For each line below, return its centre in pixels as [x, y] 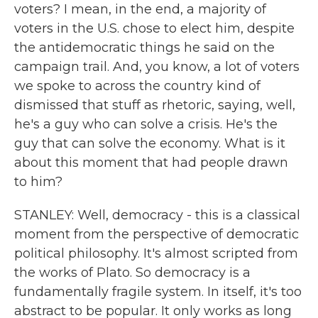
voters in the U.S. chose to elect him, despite [154, 28]
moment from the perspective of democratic [157, 234]
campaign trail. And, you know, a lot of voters [157, 67]
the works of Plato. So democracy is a [132, 273]
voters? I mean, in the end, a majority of [140, 9]
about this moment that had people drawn [151, 163]
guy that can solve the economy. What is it [150, 143]
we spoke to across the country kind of [137, 86]
